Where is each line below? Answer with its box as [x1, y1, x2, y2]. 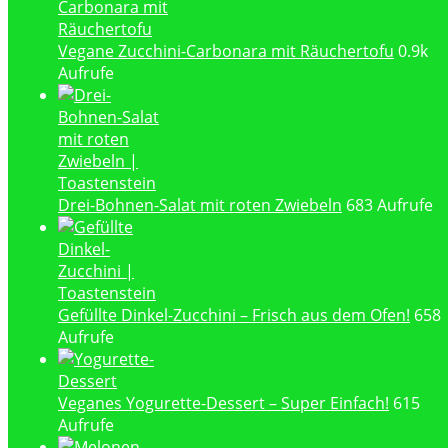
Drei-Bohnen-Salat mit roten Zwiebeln [58, 194, 342, 217]
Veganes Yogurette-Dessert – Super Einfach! [58, 392, 389, 415]
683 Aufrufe [346, 194, 433, 217]
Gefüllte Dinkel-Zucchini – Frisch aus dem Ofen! [58, 304, 410, 327]
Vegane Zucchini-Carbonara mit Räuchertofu [58, 40, 394, 63]
